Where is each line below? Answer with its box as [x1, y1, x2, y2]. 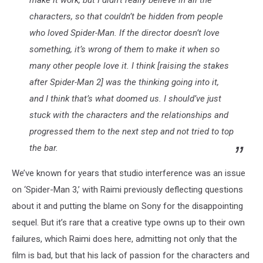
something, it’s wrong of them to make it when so [29, 43, 220, 55]
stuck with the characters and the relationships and [29, 109, 228, 120]
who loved [29, 27, 70, 38]
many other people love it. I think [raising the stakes [29, 60, 229, 71]
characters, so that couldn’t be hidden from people [29, 11, 223, 22]
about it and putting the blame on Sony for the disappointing [12, 200, 243, 211]
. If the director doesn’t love [114, 27, 220, 38]
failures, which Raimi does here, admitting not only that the [12, 233, 237, 244]
